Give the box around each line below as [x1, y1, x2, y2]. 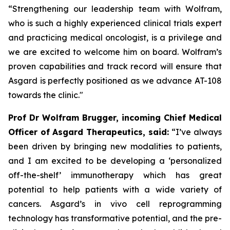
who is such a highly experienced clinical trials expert [8, 18, 222, 28]
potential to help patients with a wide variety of [8, 184, 222, 195]
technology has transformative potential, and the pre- [8, 213, 222, 223]
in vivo [94, 199, 127, 209]
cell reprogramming [127, 199, 222, 209]
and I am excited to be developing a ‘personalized [8, 156, 222, 166]
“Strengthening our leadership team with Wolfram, [8, 4, 222, 14]
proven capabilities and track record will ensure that [8, 61, 222, 71]
